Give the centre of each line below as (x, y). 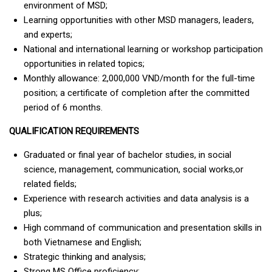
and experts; (48, 35)
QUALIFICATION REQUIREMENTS (74, 131)
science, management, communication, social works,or (134, 170)
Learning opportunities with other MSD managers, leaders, (139, 20)
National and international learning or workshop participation (143, 49)
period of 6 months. (63, 108)
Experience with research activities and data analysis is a (136, 199)
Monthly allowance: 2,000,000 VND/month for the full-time (139, 79)
